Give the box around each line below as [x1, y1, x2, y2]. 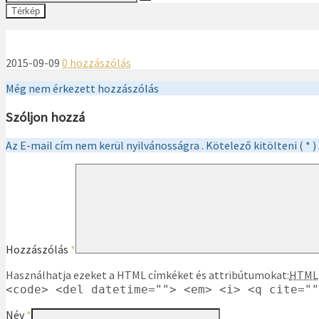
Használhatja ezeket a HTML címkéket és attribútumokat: [6, 268, 289, 283]
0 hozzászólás [62, 56, 131, 70]
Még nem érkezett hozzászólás [6, 81, 159, 95]
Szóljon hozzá [6, 108, 85, 125]
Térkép [11, 6, 40, 16]
